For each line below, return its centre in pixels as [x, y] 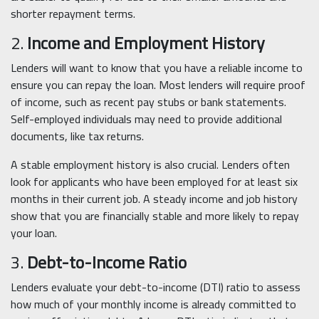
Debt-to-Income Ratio [107, 263]
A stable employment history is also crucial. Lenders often [150, 165]
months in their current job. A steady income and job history [154, 199]
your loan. [34, 233]
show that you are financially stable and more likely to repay [155, 216]
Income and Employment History [146, 43]
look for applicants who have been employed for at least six [154, 182]
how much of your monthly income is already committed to [153, 304]
